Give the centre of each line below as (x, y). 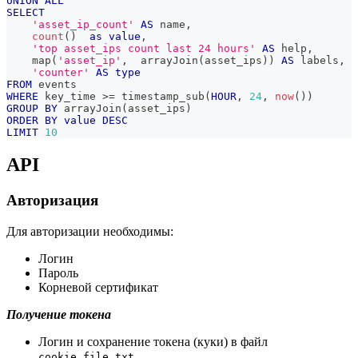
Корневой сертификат (98, 287)
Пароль (58, 272)
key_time (70, 97)
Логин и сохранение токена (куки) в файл (153, 341)
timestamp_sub (160, 97)
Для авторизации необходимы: (90, 231)
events (54, 85)
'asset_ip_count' (83, 25)
